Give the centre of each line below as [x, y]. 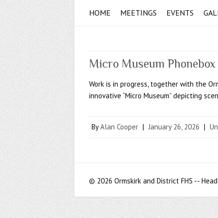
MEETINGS [138, 13]
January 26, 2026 [174, 127]
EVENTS [180, 13]
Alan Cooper [119, 127]
